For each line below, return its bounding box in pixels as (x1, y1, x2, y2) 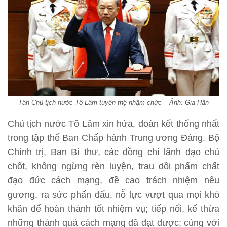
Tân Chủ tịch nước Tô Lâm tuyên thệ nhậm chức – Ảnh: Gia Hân (18, 98, 209, 106)
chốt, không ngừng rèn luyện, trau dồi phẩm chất (8, 161, 219, 171)
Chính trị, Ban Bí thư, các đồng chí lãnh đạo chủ (8, 146, 219, 157)
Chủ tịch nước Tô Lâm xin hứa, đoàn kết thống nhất (8, 118, 219, 129)
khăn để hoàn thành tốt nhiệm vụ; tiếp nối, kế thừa (8, 203, 219, 214)
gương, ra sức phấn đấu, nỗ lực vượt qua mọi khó (8, 189, 219, 200)
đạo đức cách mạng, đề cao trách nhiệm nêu (8, 175, 219, 185)
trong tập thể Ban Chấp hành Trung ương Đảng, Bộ (8, 132, 219, 143)
